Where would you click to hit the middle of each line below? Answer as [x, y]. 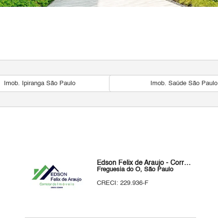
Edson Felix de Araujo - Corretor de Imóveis [188, 163]
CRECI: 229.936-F [123, 183]
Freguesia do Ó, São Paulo [135, 170]
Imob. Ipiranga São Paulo [39, 83]
